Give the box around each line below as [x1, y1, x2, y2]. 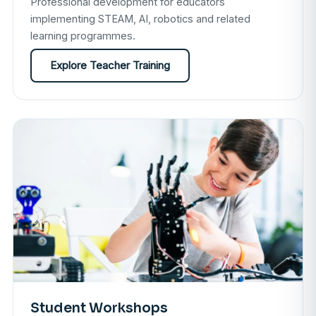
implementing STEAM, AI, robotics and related [30, 13, 250, 25]
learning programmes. [30, 30, 135, 42]
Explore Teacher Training [50, 59, 170, 73]
